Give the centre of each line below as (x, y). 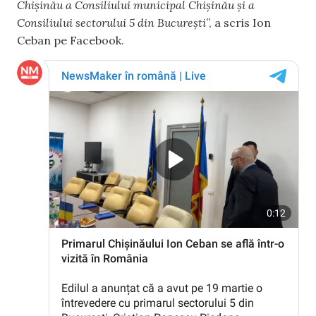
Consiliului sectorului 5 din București (111, 23)
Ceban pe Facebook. (71, 41)
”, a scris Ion (238, 23)
